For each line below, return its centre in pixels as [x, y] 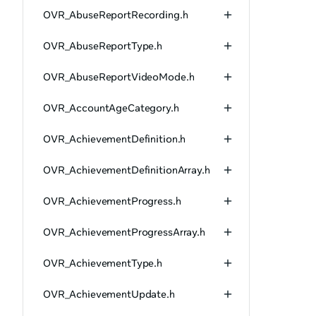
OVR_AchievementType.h [103, 263]
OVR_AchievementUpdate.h [109, 294]
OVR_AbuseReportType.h [103, 46]
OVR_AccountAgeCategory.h [111, 108]
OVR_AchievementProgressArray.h [124, 232]
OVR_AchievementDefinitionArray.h [127, 170]
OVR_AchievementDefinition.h [115, 139]
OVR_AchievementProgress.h [112, 201]
